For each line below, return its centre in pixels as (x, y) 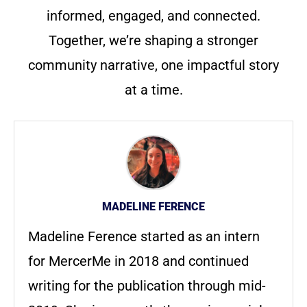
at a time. (153, 90)
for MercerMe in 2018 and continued (138, 261)
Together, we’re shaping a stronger (153, 41)
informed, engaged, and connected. (153, 16)
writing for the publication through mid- (147, 286)
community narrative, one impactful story (153, 65)
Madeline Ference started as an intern (144, 237)
